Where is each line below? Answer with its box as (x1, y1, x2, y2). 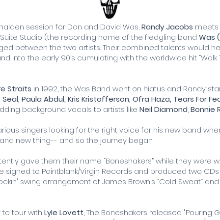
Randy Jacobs (141, 21, 193, 32)
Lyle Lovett (44, 207, 83, 218)
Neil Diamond (139, 104, 188, 114)
